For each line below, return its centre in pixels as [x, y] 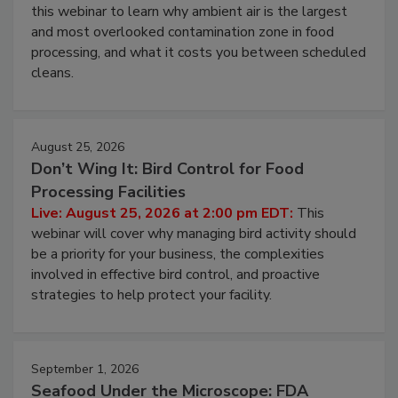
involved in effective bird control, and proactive [175, 312]
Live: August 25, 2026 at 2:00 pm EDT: [164, 251]
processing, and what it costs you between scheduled [199, 90]
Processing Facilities [108, 230]
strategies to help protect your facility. [151, 333]
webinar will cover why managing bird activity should [194, 271]
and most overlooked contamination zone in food [183, 70]
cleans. [52, 111]
